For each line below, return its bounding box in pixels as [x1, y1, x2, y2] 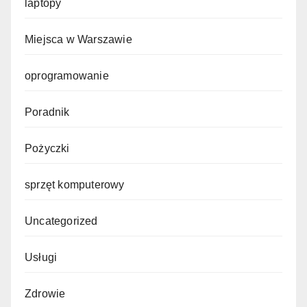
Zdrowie [25, 288, 66, 300]
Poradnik [25, 106, 70, 119]
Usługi [25, 251, 58, 264]
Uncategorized [25, 215, 98, 228]
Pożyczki [25, 143, 70, 155]
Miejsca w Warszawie [25, 34, 132, 46]
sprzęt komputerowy [25, 179, 125, 191]
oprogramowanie [25, 70, 109, 82]
